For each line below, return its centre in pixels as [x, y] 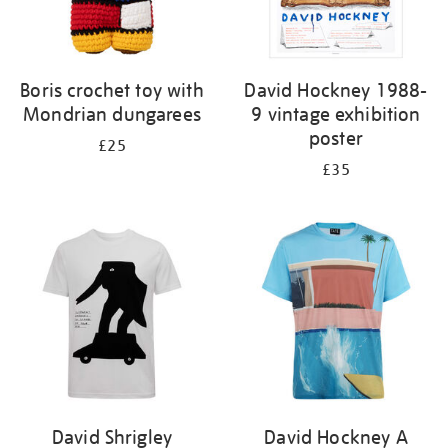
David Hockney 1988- [336, 90]
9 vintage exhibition [336, 114]
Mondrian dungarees [112, 114]
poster [336, 138]
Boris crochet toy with [112, 90]
